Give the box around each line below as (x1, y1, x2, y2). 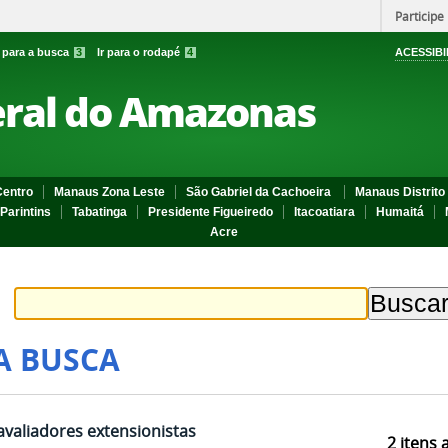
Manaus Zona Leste (54, 185, 165, 199)
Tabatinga (72, 205, 127, 219)
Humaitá (376, 205, 424, 219)
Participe (395, 8, 444, 24)
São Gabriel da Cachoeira (186, 185, 334, 199)
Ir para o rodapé (97, 46, 183, 58)
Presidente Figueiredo (148, 205, 273, 219)
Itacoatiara (294, 205, 355, 219)
